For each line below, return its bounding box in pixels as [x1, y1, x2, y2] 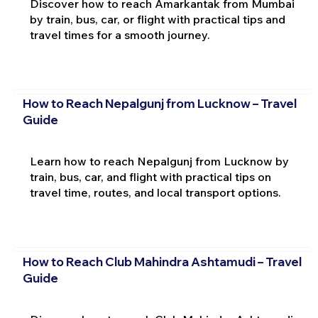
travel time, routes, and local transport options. [29, 185, 281, 200]
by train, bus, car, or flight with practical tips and [29, 11, 285, 26]
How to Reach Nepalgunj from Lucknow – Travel [22, 96, 297, 111]
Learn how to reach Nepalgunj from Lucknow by [29, 154, 289, 169]
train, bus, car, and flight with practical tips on [29, 170, 271, 185]
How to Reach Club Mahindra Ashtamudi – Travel [22, 253, 302, 269]
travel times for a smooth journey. [29, 27, 210, 42]
